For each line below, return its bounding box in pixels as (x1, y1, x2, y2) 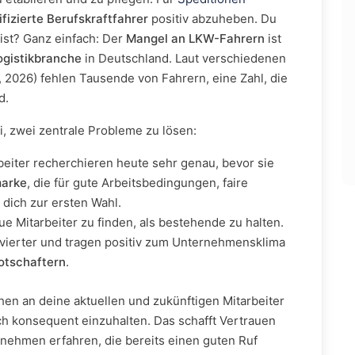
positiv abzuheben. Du (148, 11, 277, 26)
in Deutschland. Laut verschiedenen (82, 51, 286, 66)
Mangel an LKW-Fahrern (126, 31, 265, 46)
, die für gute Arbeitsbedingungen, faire (27, 175, 248, 190)
